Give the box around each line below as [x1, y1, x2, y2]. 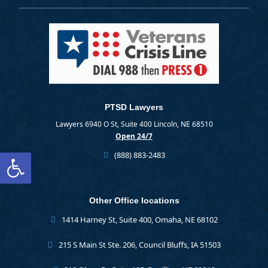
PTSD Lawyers [105, 102, 163, 112]
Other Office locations [89, 196, 179, 206]
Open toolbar [5, 145, 125, 171]
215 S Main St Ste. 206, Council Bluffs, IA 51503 [56, 239, 221, 251]
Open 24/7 [115, 131, 153, 142]
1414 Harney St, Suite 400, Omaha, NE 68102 [59, 214, 218, 226]
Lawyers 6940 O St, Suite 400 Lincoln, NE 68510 [55, 119, 213, 130]
